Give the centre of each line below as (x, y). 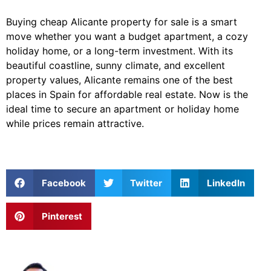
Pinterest (62, 216)
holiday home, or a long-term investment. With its (119, 51)
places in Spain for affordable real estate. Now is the (127, 95)
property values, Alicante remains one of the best (119, 80)
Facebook (64, 183)
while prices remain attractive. (75, 124)
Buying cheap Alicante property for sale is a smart (122, 22)
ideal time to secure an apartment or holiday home (122, 109)
